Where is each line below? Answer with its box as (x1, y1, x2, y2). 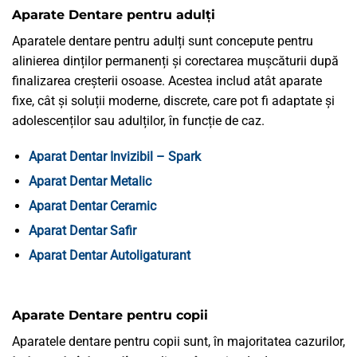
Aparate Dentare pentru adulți (12, 6, 215, 22)
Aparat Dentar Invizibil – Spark (28, 148, 201, 164)
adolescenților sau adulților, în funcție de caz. (12, 112, 265, 128)
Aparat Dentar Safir (28, 222, 136, 238)
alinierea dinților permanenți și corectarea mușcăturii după (12, 53, 339, 69)
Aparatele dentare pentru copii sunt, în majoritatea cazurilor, (12, 334, 345, 350)
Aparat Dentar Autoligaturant (28, 247, 190, 263)
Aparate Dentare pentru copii (12, 308, 208, 324)
